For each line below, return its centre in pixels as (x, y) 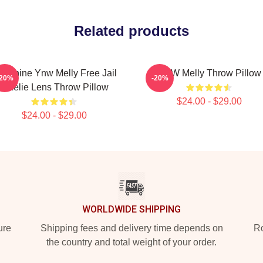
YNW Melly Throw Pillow (209, 73)
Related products (131, 31)
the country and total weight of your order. (131, 242)
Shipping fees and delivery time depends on (131, 228)
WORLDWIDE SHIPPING (131, 209)
